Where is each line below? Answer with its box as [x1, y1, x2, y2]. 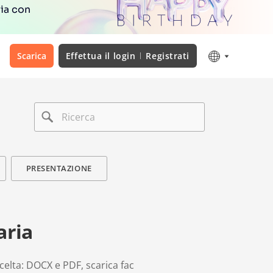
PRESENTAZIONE [26, 163, 92, 174]
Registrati [146, 50, 190, 62]
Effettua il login [65, 50, 136, 62]
